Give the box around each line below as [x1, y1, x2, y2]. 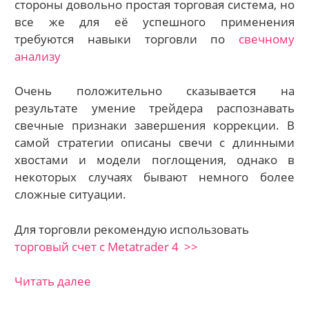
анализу [14, 48, 61, 64]
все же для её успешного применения [14, 13, 295, 30]
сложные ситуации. [14, 186, 127, 203]
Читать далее [14, 273, 92, 290]
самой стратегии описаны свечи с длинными [14, 134, 295, 151]
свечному [238, 30, 295, 47]
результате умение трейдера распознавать [14, 100, 295, 117]
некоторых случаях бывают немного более [14, 169, 295, 186]
